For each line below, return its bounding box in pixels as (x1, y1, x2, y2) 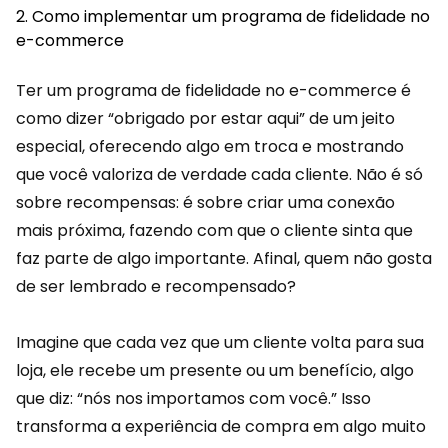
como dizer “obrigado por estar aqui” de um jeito (16, 107, 395, 130)
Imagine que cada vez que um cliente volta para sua (16, 331, 424, 354)
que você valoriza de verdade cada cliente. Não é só (16, 163, 423, 186)
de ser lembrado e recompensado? (16, 275, 296, 298)
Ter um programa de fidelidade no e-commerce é (16, 79, 411, 102)
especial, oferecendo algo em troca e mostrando (16, 135, 404, 158)
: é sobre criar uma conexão (176, 191, 395, 214)
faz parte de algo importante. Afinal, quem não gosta (16, 247, 432, 270)
